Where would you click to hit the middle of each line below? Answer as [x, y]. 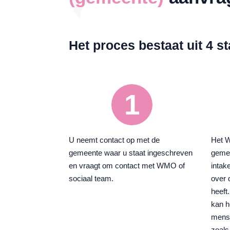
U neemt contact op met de [114, 140]
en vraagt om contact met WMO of [127, 166]
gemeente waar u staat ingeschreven [131, 153]
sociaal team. [91, 179]
